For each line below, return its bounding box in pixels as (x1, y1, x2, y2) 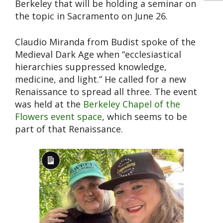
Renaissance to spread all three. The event (15, 85, 197, 98)
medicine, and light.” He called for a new (15, 73, 186, 85)
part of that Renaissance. (15, 122, 123, 135)
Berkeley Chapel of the (83, 98, 180, 110)
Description (50, 172, 101, 184)
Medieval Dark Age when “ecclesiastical (15, 48, 181, 60)
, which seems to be (102, 110, 187, 122)
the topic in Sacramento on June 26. (15, 9, 168, 22)
